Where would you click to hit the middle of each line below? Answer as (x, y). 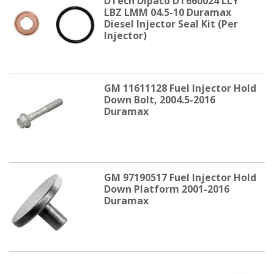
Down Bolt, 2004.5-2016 (159, 100)
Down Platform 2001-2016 (166, 189)
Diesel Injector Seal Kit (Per (171, 24)
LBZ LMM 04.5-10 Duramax (167, 12)
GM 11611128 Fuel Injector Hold (180, 88)
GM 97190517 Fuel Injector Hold (180, 178)
